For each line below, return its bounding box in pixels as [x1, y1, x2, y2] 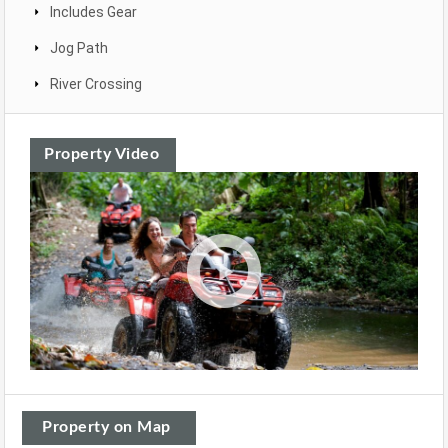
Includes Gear [50, 4, 137, 21]
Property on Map [42, 418, 171, 435]
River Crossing [50, 76, 142, 93]
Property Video [44, 146, 159, 163]
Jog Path [50, 40, 108, 57]
